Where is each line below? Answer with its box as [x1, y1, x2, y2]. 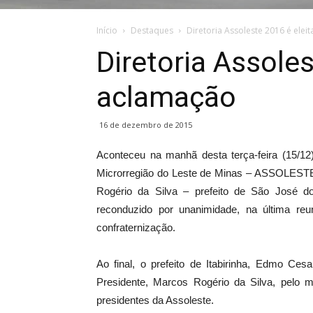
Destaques [131, 24, 173, 36]
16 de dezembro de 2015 [99, 119, 192, 130]
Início [96, 24, 117, 36]
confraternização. [96, 221, 175, 233]
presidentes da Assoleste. [96, 294, 214, 306]
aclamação [96, 80, 236, 114]
